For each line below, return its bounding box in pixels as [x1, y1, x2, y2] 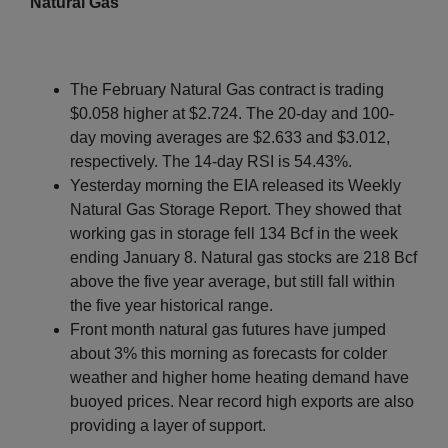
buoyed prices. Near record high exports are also [70, 392, 414, 410]
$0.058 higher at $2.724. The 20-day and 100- [70, 104, 394, 122]
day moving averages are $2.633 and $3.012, [70, 128, 390, 146]
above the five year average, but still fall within [70, 272, 395, 290]
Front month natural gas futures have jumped [70, 320, 386, 338]
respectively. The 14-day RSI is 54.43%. [70, 152, 352, 170]
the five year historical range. [70, 296, 273, 314]
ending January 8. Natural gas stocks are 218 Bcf [70, 248, 417, 266]
